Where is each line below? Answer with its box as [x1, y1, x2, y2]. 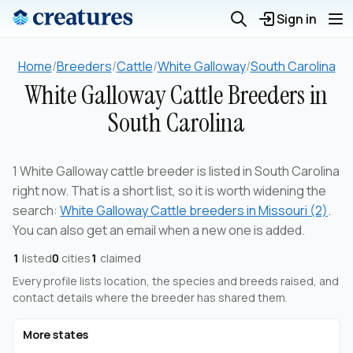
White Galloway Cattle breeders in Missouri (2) [60, 202, 328, 220]
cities [59, 251, 91, 266]
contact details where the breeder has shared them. [13, 290, 288, 306]
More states [23, 327, 88, 343]
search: [13, 202, 60, 220]
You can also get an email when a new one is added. [13, 221, 305, 240]
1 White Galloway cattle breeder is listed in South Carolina [13, 162, 340, 180]
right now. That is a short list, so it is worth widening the [13, 182, 326, 200]
